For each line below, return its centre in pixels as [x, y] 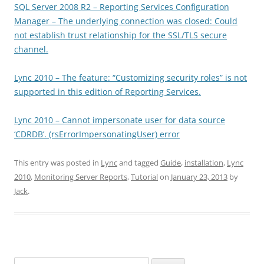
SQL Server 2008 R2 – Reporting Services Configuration [122, 7]
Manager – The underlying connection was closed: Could [126, 21]
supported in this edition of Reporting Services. [108, 92]
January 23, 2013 [199, 177]
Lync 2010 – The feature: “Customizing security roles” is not [131, 77]
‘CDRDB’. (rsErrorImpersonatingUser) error [97, 134]
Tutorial [144, 177]
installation [204, 163]
